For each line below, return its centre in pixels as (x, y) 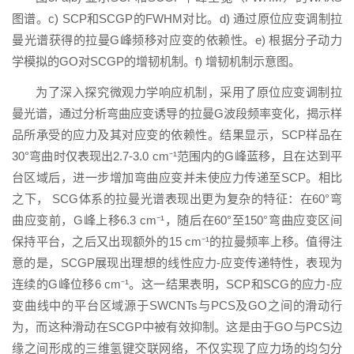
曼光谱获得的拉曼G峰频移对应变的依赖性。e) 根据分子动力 (177, 40)
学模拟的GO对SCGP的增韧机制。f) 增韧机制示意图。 (156, 62)
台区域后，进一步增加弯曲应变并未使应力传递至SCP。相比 (177, 178)
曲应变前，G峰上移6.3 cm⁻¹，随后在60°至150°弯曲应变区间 (177, 220)
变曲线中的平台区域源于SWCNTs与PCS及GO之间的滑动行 (177, 306)
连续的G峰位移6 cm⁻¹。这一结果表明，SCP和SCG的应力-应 (177, 284)
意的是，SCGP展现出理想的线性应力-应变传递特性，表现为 (177, 263)
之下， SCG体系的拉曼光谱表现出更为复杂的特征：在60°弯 (177, 199)
